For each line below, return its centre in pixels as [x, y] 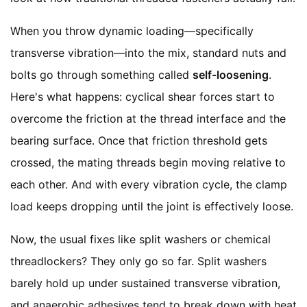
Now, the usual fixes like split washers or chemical [140, 239]
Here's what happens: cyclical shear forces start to [143, 96]
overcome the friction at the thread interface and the [148, 118]
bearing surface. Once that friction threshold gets [139, 140]
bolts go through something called [101, 74]
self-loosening [231, 74]
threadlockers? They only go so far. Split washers [138, 261]
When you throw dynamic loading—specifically [132, 30]
